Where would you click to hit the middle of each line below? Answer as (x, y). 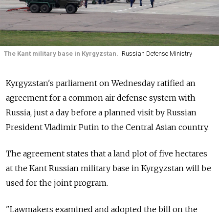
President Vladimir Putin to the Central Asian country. (107, 127)
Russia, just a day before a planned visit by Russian (101, 112)
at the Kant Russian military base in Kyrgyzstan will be (109, 168)
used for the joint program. (57, 183)
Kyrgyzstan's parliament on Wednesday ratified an (101, 83)
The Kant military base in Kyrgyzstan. (61, 54)
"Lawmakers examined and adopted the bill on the (102, 209)
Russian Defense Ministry (157, 54)
